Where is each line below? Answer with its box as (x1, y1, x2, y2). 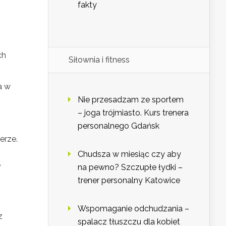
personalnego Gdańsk (78, 121, 159, 131)
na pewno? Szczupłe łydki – (78, 162, 183, 173)
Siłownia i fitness (69, 55, 130, 65)
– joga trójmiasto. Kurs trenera (78, 108, 189, 118)
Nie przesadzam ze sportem (78, 95, 184, 105)
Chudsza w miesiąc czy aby (78, 149, 181, 159)
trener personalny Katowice (78, 176, 180, 186)
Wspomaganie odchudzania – (78, 204, 189, 214)
